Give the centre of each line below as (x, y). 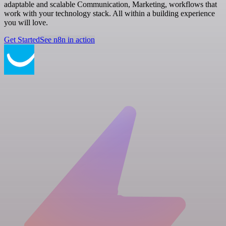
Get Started (22, 39)
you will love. (26, 22)
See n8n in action (67, 39)
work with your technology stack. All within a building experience (109, 13)
